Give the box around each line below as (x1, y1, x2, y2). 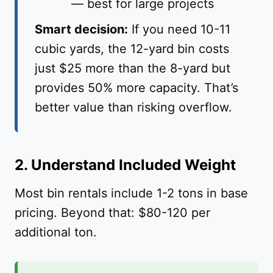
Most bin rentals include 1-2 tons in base (15, 186, 248, 201)
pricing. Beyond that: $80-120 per (15, 205, 210, 221)
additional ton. (15, 225, 97, 240)
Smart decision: (35, 22, 128, 37)
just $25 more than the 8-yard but (35, 61, 230, 76)
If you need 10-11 (128, 22, 230, 37)
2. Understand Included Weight (15, 156, 236, 174)
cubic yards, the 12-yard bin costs (35, 41, 229, 57)
